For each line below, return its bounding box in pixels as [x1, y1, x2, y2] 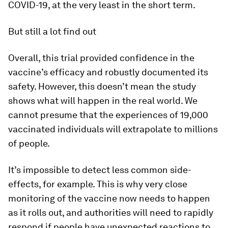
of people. [8, 138, 50, 149]
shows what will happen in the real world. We [8, 95, 197, 106]
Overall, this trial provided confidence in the [8, 52, 194, 64]
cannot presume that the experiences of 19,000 [8, 109, 208, 121]
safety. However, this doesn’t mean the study [8, 81, 196, 92]
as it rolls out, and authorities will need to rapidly [8, 207, 213, 218]
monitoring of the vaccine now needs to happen [8, 193, 210, 204]
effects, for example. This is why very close [8, 179, 187, 190]
